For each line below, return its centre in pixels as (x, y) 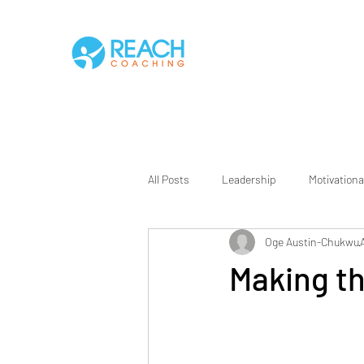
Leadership (249, 180)
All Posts (169, 180)
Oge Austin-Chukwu (312, 242)
